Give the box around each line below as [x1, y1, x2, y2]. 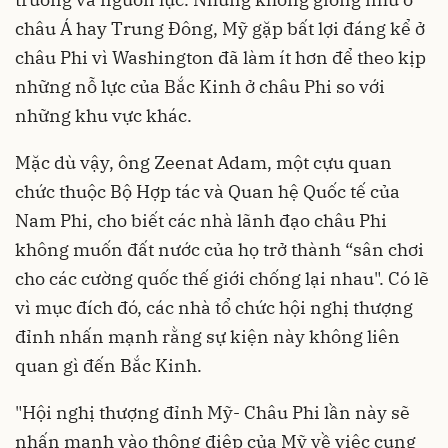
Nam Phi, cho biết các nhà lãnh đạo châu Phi [15, 208, 387, 232]
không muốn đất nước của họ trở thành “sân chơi [15, 237, 424, 261]
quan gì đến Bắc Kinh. [15, 353, 202, 377]
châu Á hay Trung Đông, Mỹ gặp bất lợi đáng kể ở [15, 16, 425, 40]
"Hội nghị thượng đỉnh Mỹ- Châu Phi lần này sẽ [15, 400, 410, 424]
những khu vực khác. [15, 103, 192, 127]
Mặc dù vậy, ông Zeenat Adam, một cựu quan [15, 150, 392, 174]
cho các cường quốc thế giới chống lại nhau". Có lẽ [15, 266, 429, 290]
